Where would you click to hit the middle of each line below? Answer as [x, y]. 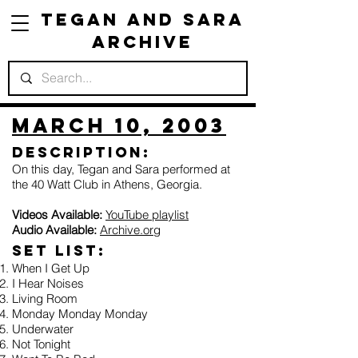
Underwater [43, 329]
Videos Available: [57, 215]
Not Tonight [41, 344]
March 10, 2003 [119, 125]
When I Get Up [51, 268]
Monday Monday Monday [80, 314]
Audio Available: [54, 230]
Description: [81, 152]
